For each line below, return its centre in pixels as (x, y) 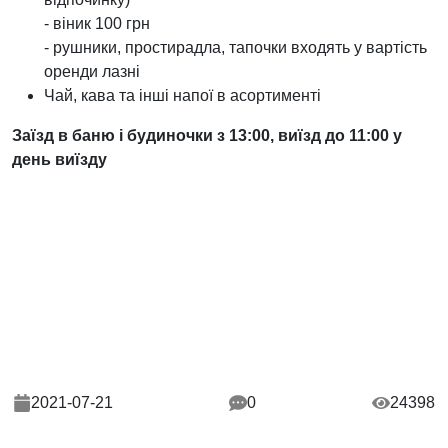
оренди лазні (92, 71)
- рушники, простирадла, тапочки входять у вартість (235, 47)
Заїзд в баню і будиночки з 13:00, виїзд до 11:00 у (207, 135)
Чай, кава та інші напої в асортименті (182, 95)
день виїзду (59, 159)
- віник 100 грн (97, 23)
